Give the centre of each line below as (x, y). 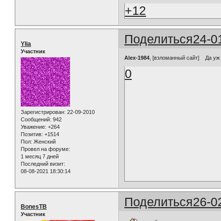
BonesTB (34, 206)
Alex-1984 (137, 58)
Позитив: (32, 134)
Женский (44, 141)
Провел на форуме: (45, 149)
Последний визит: (43, 164)
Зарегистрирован (42, 112)
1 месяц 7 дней (40, 156)
